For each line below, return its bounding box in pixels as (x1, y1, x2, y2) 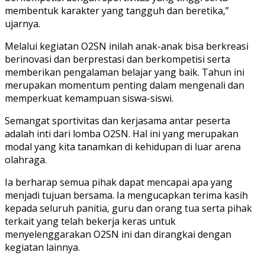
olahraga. (5, 153, 47, 166)
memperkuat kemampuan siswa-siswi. (5, 91, 173, 105)
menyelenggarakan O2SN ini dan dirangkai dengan (5, 227, 231, 241)
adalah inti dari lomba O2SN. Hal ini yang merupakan (5, 127, 238, 140)
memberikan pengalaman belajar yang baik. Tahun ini (5, 65, 244, 79)
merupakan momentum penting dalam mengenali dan (5, 78, 244, 92)
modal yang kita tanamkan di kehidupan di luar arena (5, 140, 241, 153)
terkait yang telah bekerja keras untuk (5, 214, 176, 228)
